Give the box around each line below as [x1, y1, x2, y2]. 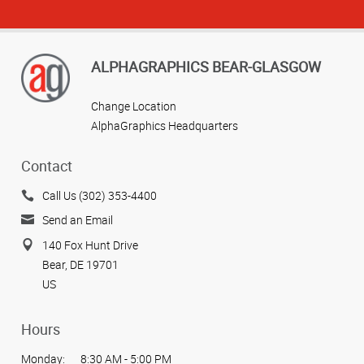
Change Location [91, 98, 176, 115]
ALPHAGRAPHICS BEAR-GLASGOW [91, 57, 321, 77]
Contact [21, 155, 72, 175]
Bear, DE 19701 [42, 256, 119, 272]
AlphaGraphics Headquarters [91, 118, 238, 134]
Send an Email [42, 212, 113, 228]
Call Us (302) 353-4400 [42, 187, 157, 203]
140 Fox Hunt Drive [42, 236, 138, 253]
